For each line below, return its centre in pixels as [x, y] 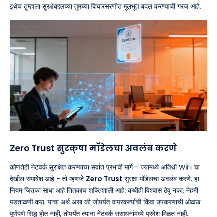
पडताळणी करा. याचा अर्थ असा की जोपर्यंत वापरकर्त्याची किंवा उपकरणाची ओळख [105, 202]
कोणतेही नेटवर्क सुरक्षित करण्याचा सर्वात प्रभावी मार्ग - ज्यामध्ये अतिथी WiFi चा [105, 167]
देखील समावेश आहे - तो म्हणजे [48, 179]
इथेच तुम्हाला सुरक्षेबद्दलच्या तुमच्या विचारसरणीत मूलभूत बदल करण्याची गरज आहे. [105, 6]
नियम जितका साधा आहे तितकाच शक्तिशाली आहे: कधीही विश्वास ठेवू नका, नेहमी [104, 191]
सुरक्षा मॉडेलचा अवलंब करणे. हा [161, 179]
